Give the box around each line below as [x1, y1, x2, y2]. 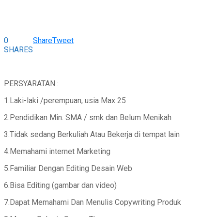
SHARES [4, 45, 33, 54]
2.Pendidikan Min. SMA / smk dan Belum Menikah [4, 112, 171, 122]
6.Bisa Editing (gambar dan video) [4, 180, 117, 190]
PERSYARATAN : [4, 78, 59, 88]
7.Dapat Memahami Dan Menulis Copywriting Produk [4, 197, 181, 207]
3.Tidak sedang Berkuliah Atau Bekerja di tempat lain [4, 129, 180, 139]
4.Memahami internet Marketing [4, 146, 110, 156]
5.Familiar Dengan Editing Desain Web [4, 163, 132, 173]
